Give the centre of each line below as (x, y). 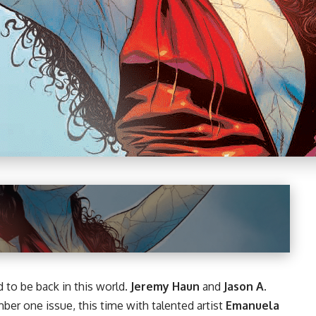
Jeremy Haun (165, 287)
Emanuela (253, 306)
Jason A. (245, 287)
